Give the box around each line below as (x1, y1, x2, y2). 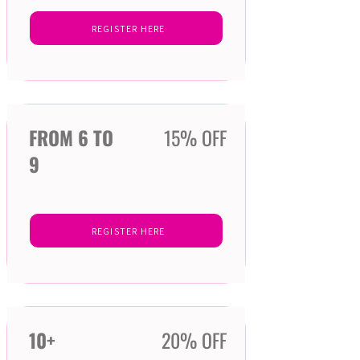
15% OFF (164, 123, 227, 153)
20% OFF (162, 325, 227, 355)
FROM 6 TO (29, 123, 113, 153)
